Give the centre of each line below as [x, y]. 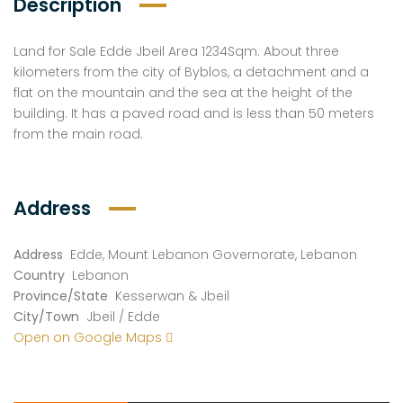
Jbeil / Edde [123, 317]
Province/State [61, 296]
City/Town [46, 317]
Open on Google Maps [90, 337]
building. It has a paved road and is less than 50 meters [194, 113]
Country [39, 275]
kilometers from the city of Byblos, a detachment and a [191, 72]
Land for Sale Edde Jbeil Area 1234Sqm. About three [176, 51]
